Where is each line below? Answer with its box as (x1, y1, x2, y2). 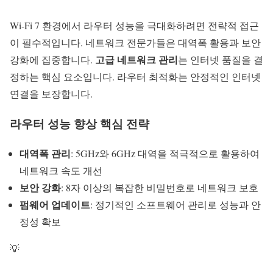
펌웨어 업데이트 (19, 197, 90, 211)
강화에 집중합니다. (10, 53, 95, 66)
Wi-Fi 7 (10, 19, 40, 32)
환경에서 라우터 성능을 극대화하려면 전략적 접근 (40, 19, 259, 32)
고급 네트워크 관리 (95, 52, 178, 67)
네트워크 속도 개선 (19, 163, 102, 177)
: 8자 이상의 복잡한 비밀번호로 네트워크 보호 (61, 180, 258, 194)
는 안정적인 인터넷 (178, 70, 261, 83)
